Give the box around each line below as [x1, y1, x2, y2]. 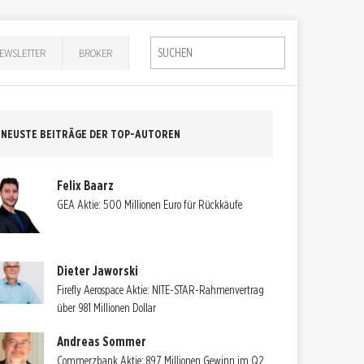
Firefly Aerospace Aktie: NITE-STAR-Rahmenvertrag [57, 283, 265, 297]
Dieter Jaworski [57, 262, 139, 279]
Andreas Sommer [57, 333, 147, 349]
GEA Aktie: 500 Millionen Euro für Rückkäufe [57, 197, 243, 211]
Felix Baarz [57, 177, 115, 193]
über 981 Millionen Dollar [57, 301, 157, 314]
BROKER [79, 45, 113, 59]
